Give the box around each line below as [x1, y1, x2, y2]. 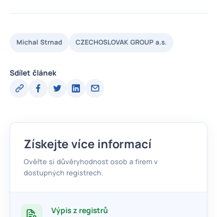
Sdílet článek [10, 67, 56, 78]
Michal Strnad [16, 38, 62, 47]
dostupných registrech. [24, 168, 103, 177]
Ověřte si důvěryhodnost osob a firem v [24, 156, 158, 166]
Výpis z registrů [51, 204, 108, 216]
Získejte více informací [24, 135, 152, 152]
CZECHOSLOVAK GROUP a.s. [76, 38, 167, 47]
